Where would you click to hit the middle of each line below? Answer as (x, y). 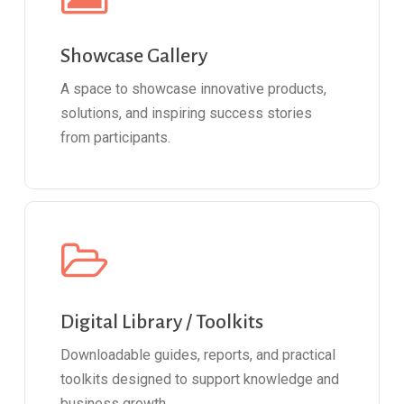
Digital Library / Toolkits (162, 321)
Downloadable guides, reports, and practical (198, 354)
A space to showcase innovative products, (194, 89)
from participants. (116, 138)
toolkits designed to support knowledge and (200, 379)
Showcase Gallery (134, 56)
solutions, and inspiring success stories (187, 114)
